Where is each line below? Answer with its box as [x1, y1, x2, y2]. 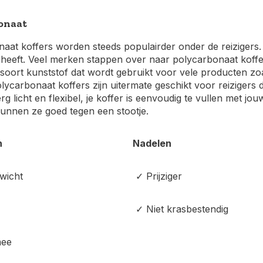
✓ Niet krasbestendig [133, 203, 228, 215]
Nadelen [133, 137, 171, 149]
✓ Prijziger [133, 170, 182, 182]
